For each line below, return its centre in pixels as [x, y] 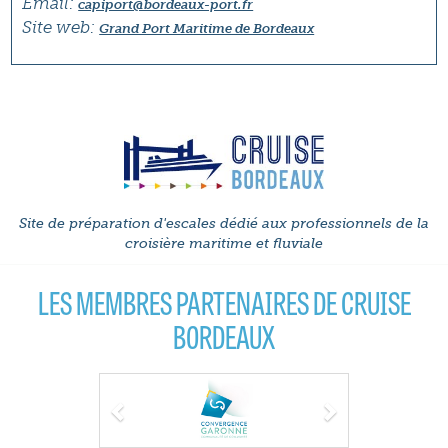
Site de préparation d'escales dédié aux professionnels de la [224, 224]
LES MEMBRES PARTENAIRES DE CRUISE [224, 302]
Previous [156, 387]
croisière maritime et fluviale [224, 244]
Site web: [59, 27]
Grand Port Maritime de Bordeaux [207, 28]
